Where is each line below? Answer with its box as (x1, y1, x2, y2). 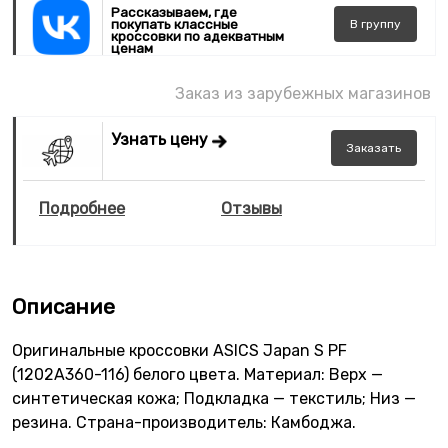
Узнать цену (111, 130, 213, 150)
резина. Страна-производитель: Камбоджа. (12, 412, 356, 432)
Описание (12, 293, 115, 319)
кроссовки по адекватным (111, 27, 285, 44)
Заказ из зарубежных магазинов (175, 84, 431, 104)
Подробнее (39, 198, 125, 218)
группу (358, 16, 401, 31)
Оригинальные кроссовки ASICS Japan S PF (12, 340, 347, 360)
